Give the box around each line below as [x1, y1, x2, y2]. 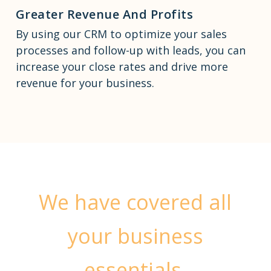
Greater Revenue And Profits [15, 6, 194, 23]
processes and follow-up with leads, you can [15, 43, 246, 58]
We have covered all [39, 188, 232, 217]
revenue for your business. [15, 76, 154, 91]
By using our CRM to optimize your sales [15, 27, 227, 42]
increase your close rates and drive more [15, 59, 228, 74]
